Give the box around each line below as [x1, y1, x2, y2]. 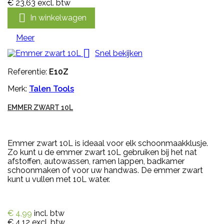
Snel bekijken [95, 48, 142, 58]
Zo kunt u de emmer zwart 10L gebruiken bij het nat [7, 147, 197, 157]
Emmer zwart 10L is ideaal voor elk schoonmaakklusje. [7, 138, 208, 148]
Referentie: [7, 67, 49, 77]
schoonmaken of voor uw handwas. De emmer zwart [7, 165, 203, 175]
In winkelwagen [30, 12, 86, 22]
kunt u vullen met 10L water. [7, 174, 110, 184]
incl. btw [34, 208, 64, 218]
